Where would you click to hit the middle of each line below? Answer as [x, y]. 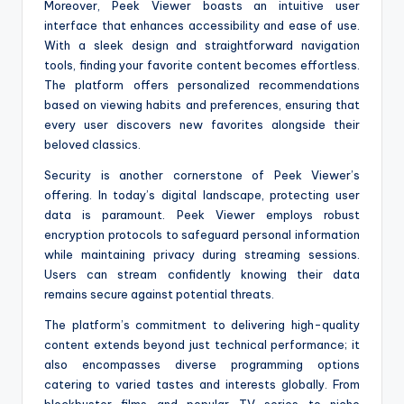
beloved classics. [92, 145]
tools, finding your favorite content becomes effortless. [202, 65]
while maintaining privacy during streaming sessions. [202, 255]
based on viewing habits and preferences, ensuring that [202, 105]
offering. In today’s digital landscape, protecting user [202, 195]
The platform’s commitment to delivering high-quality [202, 325]
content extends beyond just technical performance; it [202, 345]
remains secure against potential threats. [159, 294]
